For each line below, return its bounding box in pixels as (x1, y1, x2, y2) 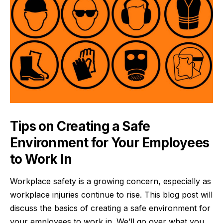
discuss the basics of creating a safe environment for (10, 203, 211, 213)
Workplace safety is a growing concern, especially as (10, 176, 211, 186)
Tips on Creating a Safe (10, 118, 150, 134)
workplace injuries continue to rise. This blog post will (10, 189, 213, 200)
